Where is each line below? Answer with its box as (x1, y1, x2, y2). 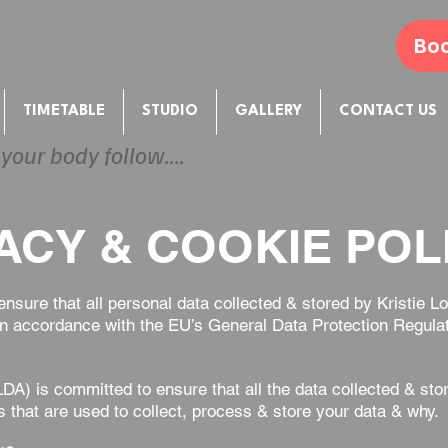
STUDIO (142, 104, 198, 119)
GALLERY (235, 104, 302, 119)
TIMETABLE (23, 104, 105, 119)
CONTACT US (339, 104, 437, 119)
